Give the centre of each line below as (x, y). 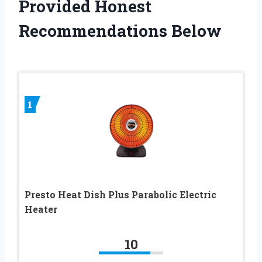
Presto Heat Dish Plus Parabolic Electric (120, 194)
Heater (41, 209)
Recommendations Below (120, 30)
